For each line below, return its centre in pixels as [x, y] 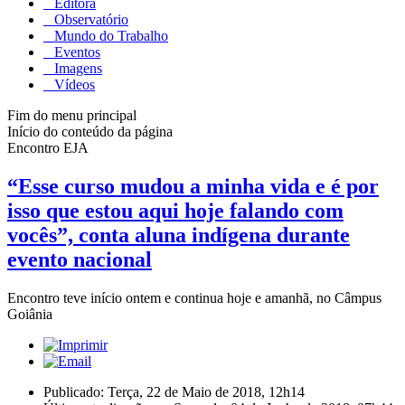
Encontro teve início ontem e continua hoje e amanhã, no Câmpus [194, 297]
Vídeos [73, 84]
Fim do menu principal [72, 115]
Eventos [75, 52]
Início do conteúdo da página [90, 131]
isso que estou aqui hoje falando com [175, 210]
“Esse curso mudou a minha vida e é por [193, 186]
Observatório [89, 19]
